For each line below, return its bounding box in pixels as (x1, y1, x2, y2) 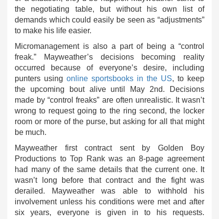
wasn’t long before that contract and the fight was (15, 176, 204, 184)
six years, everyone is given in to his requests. (15, 208, 204, 217)
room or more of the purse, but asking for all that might (15, 117, 204, 126)
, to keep (172, 74, 204, 83)
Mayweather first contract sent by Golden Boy (15, 144, 204, 152)
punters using (15, 74, 66, 83)
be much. (15, 128, 46, 136)
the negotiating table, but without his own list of (15, 5, 204, 13)
